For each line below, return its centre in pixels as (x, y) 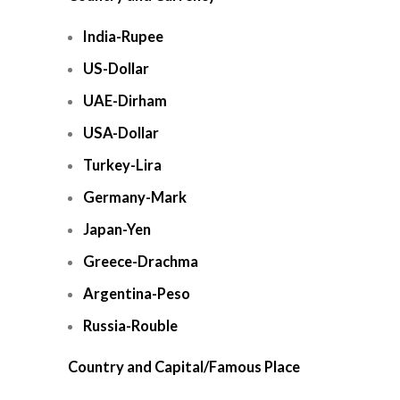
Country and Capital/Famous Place (184, 367)
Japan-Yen (117, 229)
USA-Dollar (121, 133)
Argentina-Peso (137, 294)
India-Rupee (123, 37)
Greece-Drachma (141, 262)
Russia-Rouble (130, 326)
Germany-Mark (135, 197)
